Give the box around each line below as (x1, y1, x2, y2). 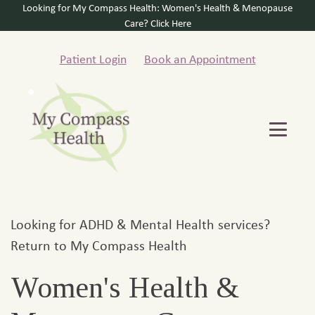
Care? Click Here (124, 16, 191, 30)
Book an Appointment (143, 51, 256, 67)
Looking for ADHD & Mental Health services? (11, 214, 270, 233)
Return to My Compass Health (11, 236, 187, 255)
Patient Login (59, 51, 127, 67)
